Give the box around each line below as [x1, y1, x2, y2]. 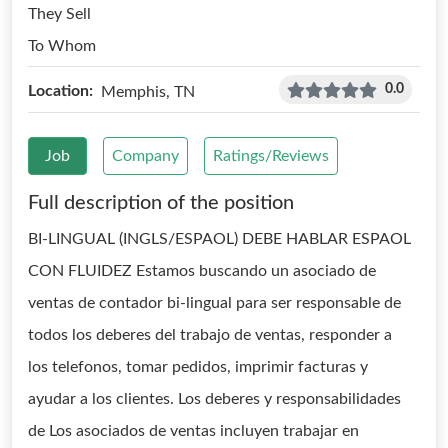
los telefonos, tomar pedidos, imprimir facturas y [28, 359, 368, 375]
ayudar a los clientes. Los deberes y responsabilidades [28, 391, 401, 407]
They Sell [28, 6, 91, 22]
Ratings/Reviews [213, 148, 329, 164]
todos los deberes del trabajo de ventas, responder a [28, 327, 392, 343]
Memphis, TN [101, 83, 195, 100]
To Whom [28, 38, 96, 54]
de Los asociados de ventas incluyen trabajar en [28, 423, 359, 439]
